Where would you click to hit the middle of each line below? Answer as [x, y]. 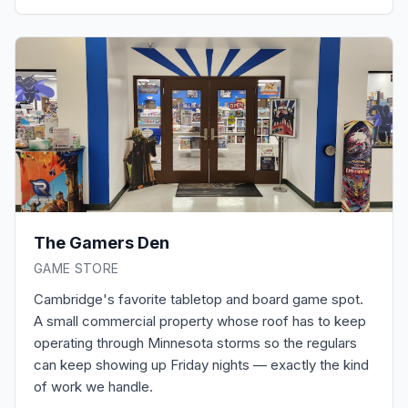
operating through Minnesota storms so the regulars [195, 343]
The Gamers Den [102, 243]
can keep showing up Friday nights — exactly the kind [201, 365]
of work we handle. [93, 387]
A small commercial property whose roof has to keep [200, 321]
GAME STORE [76, 268]
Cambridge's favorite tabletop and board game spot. [199, 299]
